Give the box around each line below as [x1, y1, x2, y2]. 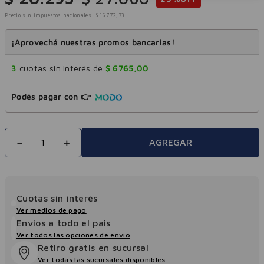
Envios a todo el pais [16, 217, 111, 228]
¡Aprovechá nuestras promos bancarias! [11, 37, 175, 47]
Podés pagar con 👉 [11, 91, 91, 101]
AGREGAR [148, 137, 192, 148]
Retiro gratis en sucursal [38, 242, 149, 253]
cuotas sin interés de [16, 63, 105, 73]
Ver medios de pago [16, 206, 87, 214]
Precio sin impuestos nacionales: [5, 12, 94, 18]
